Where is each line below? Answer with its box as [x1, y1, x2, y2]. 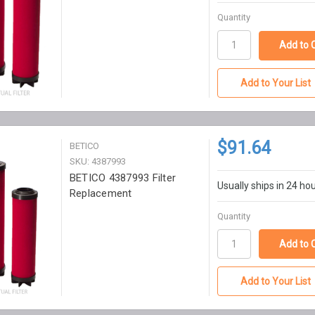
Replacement [69, 186, 132, 200]
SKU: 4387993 [69, 155, 126, 167]
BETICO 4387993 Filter [69, 171, 176, 184]
